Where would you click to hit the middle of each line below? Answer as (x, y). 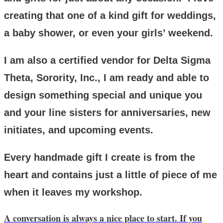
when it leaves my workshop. (73, 192)
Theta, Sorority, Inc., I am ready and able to (107, 77)
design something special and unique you (103, 95)
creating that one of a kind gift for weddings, (110, 15)
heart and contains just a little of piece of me (111, 174)
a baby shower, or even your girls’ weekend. (109, 33)
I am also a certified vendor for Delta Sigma (107, 60)
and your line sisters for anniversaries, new (107, 112)
